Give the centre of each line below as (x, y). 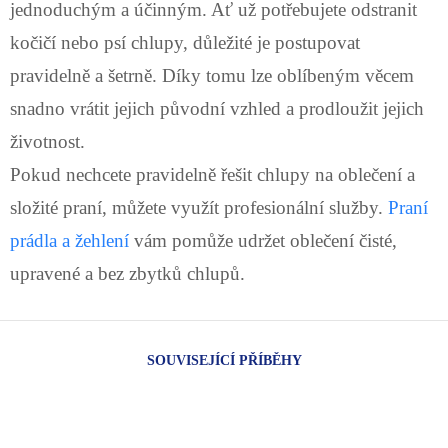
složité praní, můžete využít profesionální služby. (199, 207)
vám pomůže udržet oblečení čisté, (263, 240)
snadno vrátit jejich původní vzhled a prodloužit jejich (217, 108)
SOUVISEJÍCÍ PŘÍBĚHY (224, 359)
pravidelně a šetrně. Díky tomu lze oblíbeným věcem (212, 75)
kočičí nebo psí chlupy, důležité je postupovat (185, 42)
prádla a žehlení (69, 240)
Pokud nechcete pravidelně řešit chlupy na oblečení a (212, 174)
